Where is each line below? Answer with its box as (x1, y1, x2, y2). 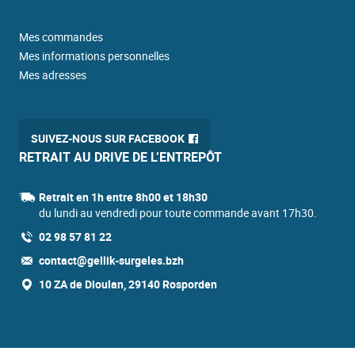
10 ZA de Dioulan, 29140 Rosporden (38, 277, 217, 292)
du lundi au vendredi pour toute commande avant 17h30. (38, 205, 317, 221)
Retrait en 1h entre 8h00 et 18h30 (38, 189, 208, 205)
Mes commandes (18, 29, 103, 45)
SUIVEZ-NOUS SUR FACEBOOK (30, 131, 185, 147)
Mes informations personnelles (18, 48, 170, 64)
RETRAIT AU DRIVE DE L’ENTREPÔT (18, 148, 222, 166)
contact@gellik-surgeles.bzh (38, 253, 184, 269)
